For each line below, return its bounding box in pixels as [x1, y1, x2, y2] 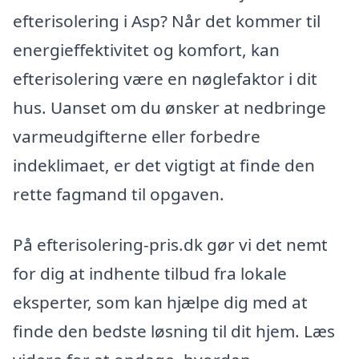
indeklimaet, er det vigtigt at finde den [13, 153, 315, 176]
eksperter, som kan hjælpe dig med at [13, 291, 308, 314]
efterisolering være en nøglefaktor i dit [13, 67, 317, 90]
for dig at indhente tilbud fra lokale [13, 262, 287, 285]
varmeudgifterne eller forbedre [13, 124, 260, 147]
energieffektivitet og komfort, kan [13, 38, 280, 61]
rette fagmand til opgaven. [13, 182, 224, 205]
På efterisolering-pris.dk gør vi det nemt [13, 233, 328, 256]
